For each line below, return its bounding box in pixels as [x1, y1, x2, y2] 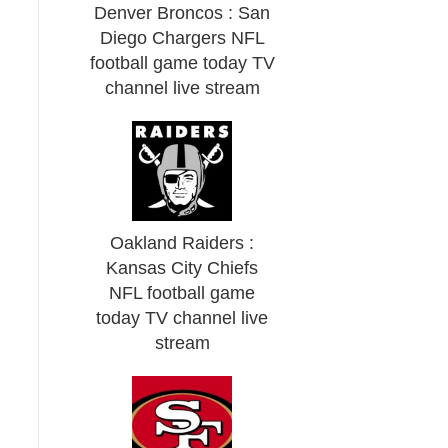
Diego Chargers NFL [99, 28, 265, 48]
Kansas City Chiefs [106, 258, 259, 278]
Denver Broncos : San [94, 3, 271, 23]
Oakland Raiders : [110, 233, 255, 253]
